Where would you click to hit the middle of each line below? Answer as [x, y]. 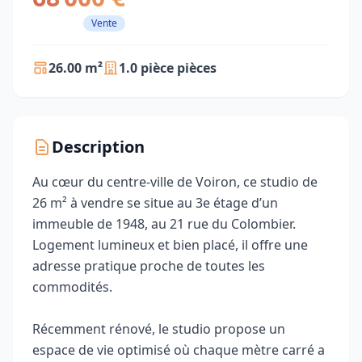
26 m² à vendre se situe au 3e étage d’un [155, 203]
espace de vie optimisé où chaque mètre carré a [179, 350]
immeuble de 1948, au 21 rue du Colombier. [164, 224]
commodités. [72, 287]
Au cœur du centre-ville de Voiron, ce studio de [175, 182]
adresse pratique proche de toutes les [149, 266]
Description [98, 147]
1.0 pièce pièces [168, 68]
